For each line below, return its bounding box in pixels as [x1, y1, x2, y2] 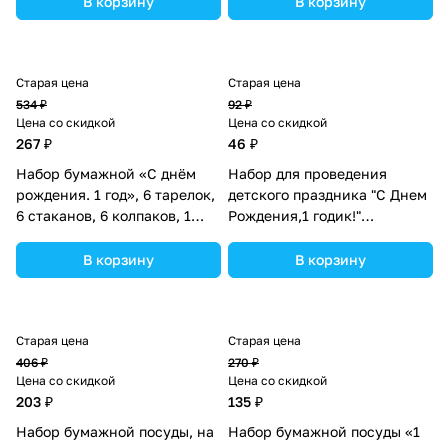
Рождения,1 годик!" [228, 206, 361, 224]
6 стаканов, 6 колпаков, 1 [16, 206, 191, 224]
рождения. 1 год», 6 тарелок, [16, 185, 215, 203]
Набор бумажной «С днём [16, 164, 196, 182]
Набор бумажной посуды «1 [228, 422, 420, 440]
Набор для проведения [228, 164, 387, 182]
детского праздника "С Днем [228, 185, 427, 203]
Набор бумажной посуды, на [16, 422, 214, 440]
